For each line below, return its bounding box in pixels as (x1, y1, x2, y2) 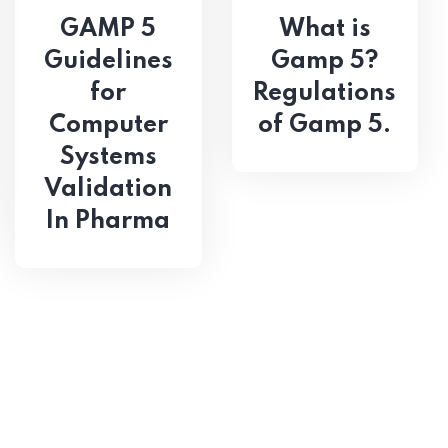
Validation (44, 176, 173, 202)
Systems (59, 144, 157, 170)
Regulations (253, 80, 397, 106)
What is (278, 16, 371, 42)
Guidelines (43, 48, 173, 74)
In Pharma (46, 208, 171, 234)
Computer (48, 112, 168, 138)
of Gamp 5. (258, 112, 392, 138)
